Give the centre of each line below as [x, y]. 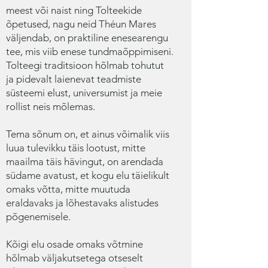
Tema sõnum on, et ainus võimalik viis [88, 134]
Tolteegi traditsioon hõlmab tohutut [85, 65]
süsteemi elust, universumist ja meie [84, 93]
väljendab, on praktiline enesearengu [87, 38]
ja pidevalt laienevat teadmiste [74, 79]
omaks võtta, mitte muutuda [68, 189]
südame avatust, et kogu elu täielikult [88, 175]
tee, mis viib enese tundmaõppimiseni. [90, 51]
